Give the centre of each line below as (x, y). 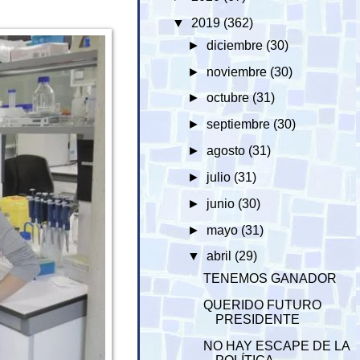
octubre (229, 98)
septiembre (239, 125)
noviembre (238, 72)
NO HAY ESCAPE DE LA (277, 346)
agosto (227, 151)
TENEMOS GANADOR (270, 278)
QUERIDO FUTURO (263, 305)
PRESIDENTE (258, 319)
